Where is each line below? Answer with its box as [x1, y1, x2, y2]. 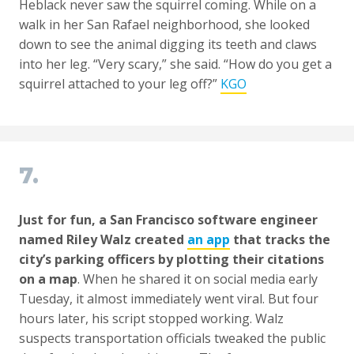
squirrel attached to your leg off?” [19, 75, 220, 93]
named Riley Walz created [19, 231, 187, 249]
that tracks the [230, 231, 330, 249]
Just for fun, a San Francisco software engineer [19, 211, 318, 229]
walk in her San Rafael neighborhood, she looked [19, 16, 310, 34]
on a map [19, 270, 77, 288]
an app [187, 231, 230, 249]
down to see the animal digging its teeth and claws [19, 36, 317, 54]
